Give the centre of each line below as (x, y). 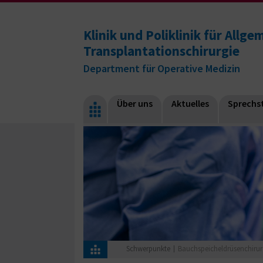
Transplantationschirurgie (161, 51)
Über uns (135, 103)
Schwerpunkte (148, 248)
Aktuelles (190, 103)
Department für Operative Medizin (162, 68)
